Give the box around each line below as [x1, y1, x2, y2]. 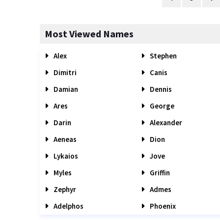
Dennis [148, 84, 172, 94]
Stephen [148, 51, 177, 60]
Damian [52, 84, 78, 94]
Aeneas [52, 135, 77, 144]
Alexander [148, 118, 182, 127]
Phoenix [148, 201, 176, 211]
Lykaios [52, 151, 78, 161]
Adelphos [52, 201, 83, 211]
